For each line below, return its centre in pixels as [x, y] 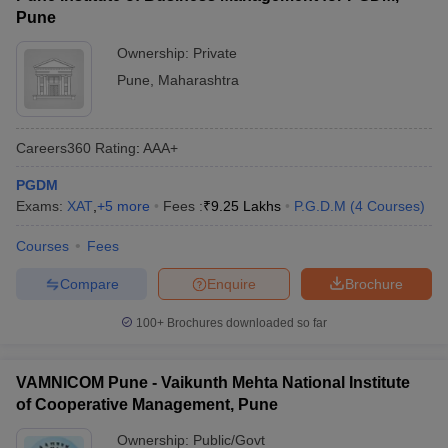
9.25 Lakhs [246, 206]
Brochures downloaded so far [245, 323]
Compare [89, 283]
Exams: [41, 206]
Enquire [231, 283]
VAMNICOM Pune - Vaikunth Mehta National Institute [213, 382]
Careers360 [53, 147]
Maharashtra [198, 80]
